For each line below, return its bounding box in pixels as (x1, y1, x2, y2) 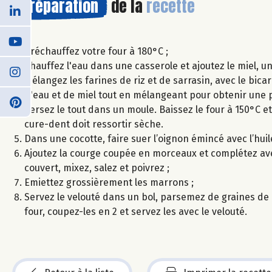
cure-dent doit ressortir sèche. (24, 118, 163, 130)
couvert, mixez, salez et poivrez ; (24, 161, 169, 174)
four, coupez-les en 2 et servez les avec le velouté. (24, 205, 247, 217)
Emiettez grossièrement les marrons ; (24, 176, 194, 188)
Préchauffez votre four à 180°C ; (24, 45, 168, 57)
